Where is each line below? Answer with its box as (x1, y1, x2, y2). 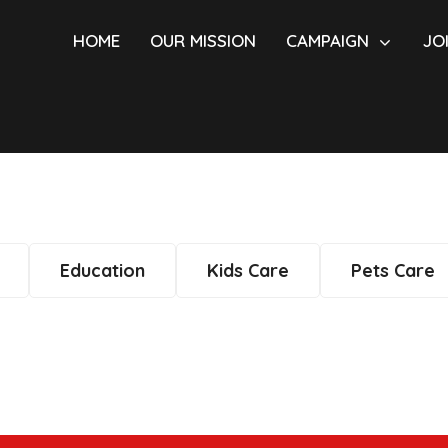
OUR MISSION (150, 30, 256, 51)
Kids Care (207, 259, 289, 282)
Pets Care (351, 259, 435, 282)
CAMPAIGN (286, 30, 369, 51)
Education (60, 259, 145, 282)
